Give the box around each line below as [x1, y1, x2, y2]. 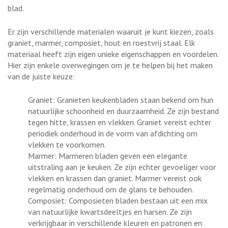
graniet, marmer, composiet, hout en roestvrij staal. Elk [8, 37, 195, 48]
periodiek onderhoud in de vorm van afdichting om [28, 128, 197, 138]
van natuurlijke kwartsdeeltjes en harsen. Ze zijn [28, 206, 192, 217]
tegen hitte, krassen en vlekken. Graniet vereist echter [28, 117, 211, 127]
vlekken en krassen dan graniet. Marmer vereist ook [28, 173, 202, 183]
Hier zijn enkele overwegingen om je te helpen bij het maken [8, 60, 213, 70]
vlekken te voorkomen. [28, 139, 106, 150]
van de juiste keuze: [8, 71, 75, 81]
